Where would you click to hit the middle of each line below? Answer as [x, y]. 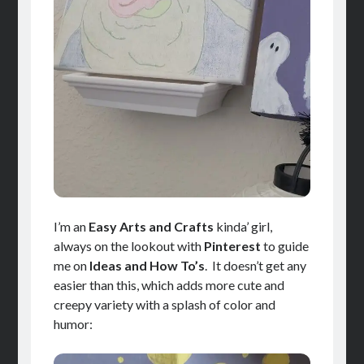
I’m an [71, 226]
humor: [73, 323]
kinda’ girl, [243, 226]
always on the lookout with [128, 245]
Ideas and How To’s [147, 265]
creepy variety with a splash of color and [164, 304]
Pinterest [232, 245]
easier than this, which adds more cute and [169, 284]
